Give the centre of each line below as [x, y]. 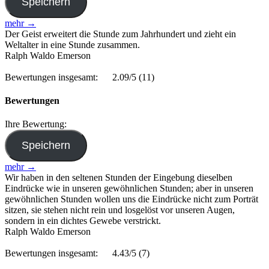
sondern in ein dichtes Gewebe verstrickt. [83, 221]
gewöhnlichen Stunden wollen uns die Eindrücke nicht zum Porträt [131, 199]
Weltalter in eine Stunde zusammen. [72, 44]
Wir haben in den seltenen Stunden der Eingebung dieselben [119, 178]
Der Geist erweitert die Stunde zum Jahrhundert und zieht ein [120, 34]
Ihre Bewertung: [38, 124]
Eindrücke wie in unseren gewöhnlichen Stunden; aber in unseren [129, 189]
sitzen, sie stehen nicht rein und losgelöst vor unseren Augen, [120, 210]
